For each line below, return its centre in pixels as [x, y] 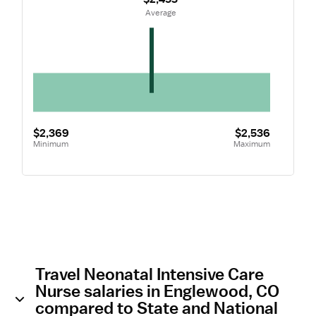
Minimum [50, 144]
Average [160, 13]
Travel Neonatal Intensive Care [150, 274]
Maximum [251, 144]
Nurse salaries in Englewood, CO [157, 291]
